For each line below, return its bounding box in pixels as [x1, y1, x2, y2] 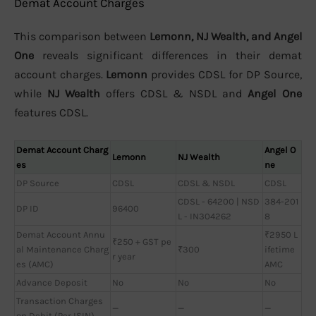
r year [112, 250, 135, 262]
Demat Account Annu [16, 229, 105, 240]
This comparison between [14, 30, 150, 44]
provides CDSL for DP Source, [147, 68, 302, 82]
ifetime [265, 243, 295, 255]
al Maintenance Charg [16, 243, 109, 255]
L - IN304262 [178, 210, 231, 221]
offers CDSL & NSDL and [100, 87, 248, 101]
